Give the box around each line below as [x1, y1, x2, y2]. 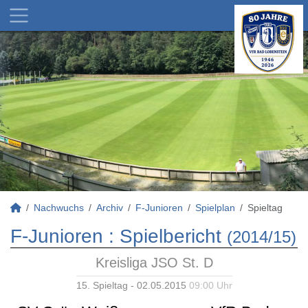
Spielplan [195, 202, 235, 213]
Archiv [96, 202, 123, 213]
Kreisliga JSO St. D [95, 255, 213, 270]
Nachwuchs [34, 202, 84, 213]
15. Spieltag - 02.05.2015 [76, 280, 189, 291]
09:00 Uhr [188, 280, 232, 291]
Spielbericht [120, 225, 221, 247]
